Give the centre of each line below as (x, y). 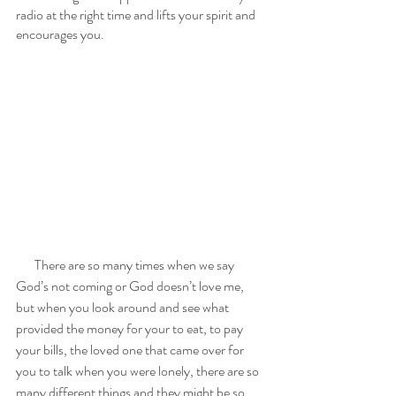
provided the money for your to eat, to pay (131, 328)
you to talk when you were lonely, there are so (139, 370)
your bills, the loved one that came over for (131, 349)
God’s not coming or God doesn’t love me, (131, 286)
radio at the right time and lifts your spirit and (137, 15)
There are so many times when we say (25, 264)
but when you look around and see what (124, 307)
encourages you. (61, 34)
